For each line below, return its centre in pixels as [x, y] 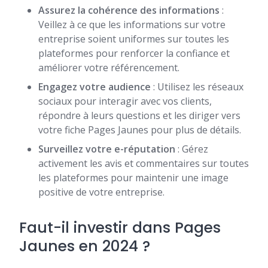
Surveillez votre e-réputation [107, 149]
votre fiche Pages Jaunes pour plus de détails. [140, 130]
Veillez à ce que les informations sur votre [132, 24]
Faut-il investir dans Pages [120, 227]
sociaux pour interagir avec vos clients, [125, 101]
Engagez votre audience [95, 86]
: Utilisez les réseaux [197, 86]
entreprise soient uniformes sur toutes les [134, 39]
